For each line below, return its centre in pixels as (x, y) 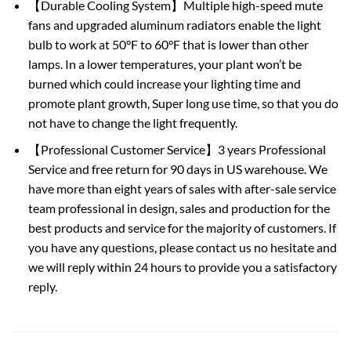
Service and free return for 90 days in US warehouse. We (177, 169)
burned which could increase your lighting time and (164, 83)
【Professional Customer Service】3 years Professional (177, 150)
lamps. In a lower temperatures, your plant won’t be (165, 63)
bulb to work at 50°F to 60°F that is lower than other (168, 44)
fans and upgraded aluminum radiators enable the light (174, 24)
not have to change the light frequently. (132, 122)
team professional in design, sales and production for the (179, 208)
